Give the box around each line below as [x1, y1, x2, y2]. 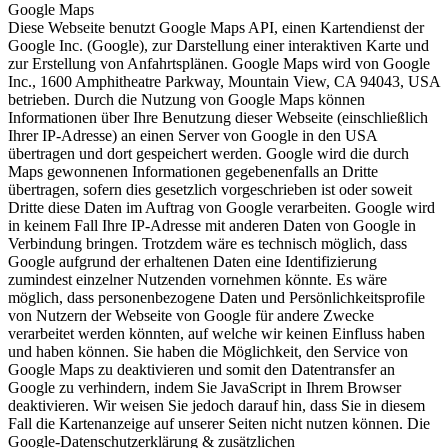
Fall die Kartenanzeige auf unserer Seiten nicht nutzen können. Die [8, 415, 430, 433]
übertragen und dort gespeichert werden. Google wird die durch [8, 145, 409, 163]
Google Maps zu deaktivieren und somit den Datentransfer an [8, 361, 395, 379]
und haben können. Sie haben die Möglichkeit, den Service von [8, 343, 408, 361]
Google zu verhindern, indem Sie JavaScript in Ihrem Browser [8, 379, 401, 397]
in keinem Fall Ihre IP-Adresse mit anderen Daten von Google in [8, 217, 416, 235]
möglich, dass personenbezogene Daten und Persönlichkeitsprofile [8, 289, 425, 307]
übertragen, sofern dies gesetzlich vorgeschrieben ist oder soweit [8, 181, 412, 199]
